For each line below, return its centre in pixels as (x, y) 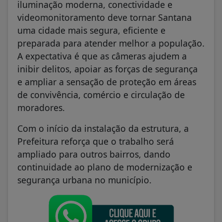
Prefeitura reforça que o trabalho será (96, 141)
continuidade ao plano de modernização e (105, 167)
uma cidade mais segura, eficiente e (91, 30)
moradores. (41, 107)
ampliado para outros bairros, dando (94, 154)
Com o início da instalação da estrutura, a (103, 128)
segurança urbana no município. (84, 180)
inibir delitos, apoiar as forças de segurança (108, 69)
